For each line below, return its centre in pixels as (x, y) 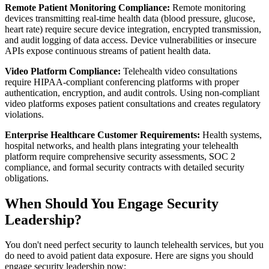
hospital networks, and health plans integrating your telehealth (122, 145)
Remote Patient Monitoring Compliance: (87, 7)
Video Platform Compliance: (63, 71)
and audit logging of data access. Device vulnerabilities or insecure (131, 40)
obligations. (27, 178)
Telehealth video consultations (179, 71)
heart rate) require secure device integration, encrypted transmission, (133, 29)
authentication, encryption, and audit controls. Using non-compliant (132, 92)
